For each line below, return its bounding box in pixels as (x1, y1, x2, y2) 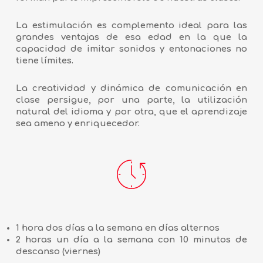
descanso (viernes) (15, 247, 100, 257)
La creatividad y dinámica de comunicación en (15, 83, 248, 93)
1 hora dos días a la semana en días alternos (15, 223, 220, 234)
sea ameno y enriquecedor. (15, 118, 140, 129)
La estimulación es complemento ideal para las (15, 20, 248, 31)
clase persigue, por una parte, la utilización (15, 95, 248, 105)
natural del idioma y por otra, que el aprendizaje (15, 106, 248, 117)
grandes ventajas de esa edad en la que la (15, 32, 248, 42)
